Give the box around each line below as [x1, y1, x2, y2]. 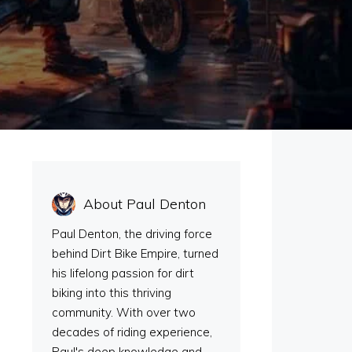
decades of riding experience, [52, 324, 212, 339]
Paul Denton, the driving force [52, 226, 212, 241]
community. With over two [52, 305, 196, 320]
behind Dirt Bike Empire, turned [52, 246, 218, 261]
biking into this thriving [52, 285, 171, 300]
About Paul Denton [83, 195, 206, 213]
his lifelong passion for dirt [52, 266, 194, 280]
